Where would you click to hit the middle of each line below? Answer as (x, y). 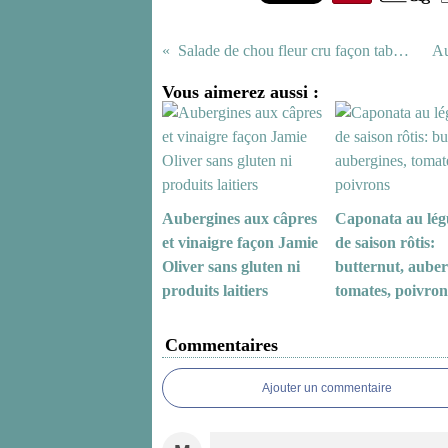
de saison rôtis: (384, 242)
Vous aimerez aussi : (240, 92)
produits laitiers (215, 290)
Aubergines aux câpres (239, 218)
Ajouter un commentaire (327, 388)
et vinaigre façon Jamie (240, 242)
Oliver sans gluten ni (231, 266)
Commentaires (221, 345)
